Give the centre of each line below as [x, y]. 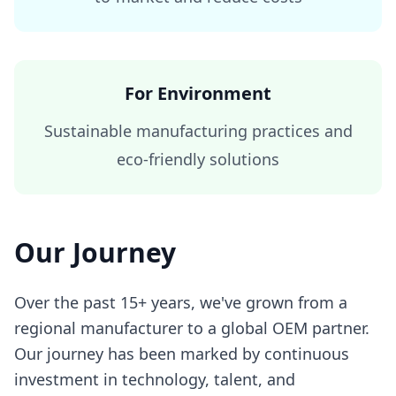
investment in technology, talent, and [155, 379]
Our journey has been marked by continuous [182, 354]
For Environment [198, 93]
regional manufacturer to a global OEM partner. [192, 328]
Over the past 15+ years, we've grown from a [181, 302]
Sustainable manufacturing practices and [198, 131]
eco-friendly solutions [198, 159]
